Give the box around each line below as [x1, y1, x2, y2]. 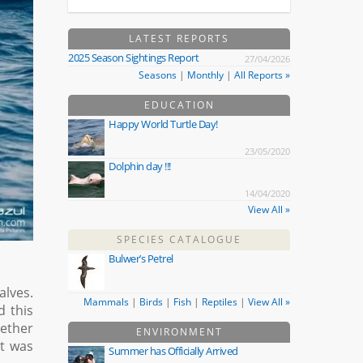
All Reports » [233, 68, 290, 83]
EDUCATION [143, 98, 215, 113]
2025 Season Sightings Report [68, 50, 199, 66]
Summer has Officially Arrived [109, 344, 238, 359]
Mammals [83, 295, 129, 310]
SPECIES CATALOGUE [117, 233, 242, 247]
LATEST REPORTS [129, 32, 230, 46]
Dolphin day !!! [109, 159, 171, 174]
